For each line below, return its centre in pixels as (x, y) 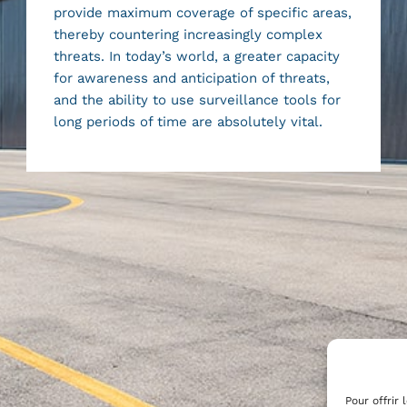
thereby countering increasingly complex (189, 34)
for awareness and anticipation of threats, (192, 78)
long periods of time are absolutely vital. (189, 121)
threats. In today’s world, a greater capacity (197, 56)
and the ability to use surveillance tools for (198, 99)
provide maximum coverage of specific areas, (203, 12)
